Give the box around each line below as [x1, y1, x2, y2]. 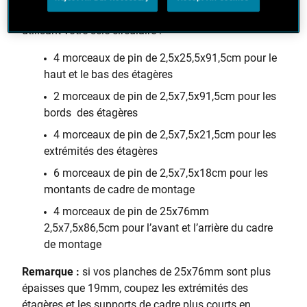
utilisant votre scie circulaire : [22, 24, 162, 37]
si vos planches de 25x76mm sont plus [82, 265, 271, 278]
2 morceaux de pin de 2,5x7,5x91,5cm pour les [53, 90, 276, 103]
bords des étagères [44, 106, 138, 119]
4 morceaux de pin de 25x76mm [53, 205, 209, 218]
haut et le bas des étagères [44, 68, 173, 81]
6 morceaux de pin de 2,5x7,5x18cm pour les [53, 167, 268, 180]
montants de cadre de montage [44, 183, 195, 196]
